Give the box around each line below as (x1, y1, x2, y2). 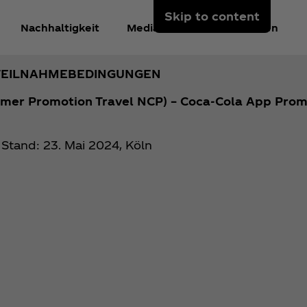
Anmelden (223, 21, 278, 34)
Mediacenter (127, 21, 195, 34)
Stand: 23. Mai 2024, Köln (1, 138, 152, 151)
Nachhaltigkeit (21, 21, 99, 34)
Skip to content (164, 10, 260, 23)
